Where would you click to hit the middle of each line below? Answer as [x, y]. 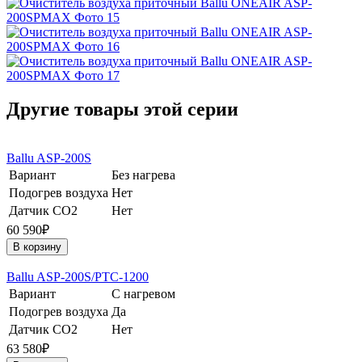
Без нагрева [143, 175]
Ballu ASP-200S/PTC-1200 [78, 277]
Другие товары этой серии [122, 109]
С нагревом [143, 294]
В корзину [37, 247]
